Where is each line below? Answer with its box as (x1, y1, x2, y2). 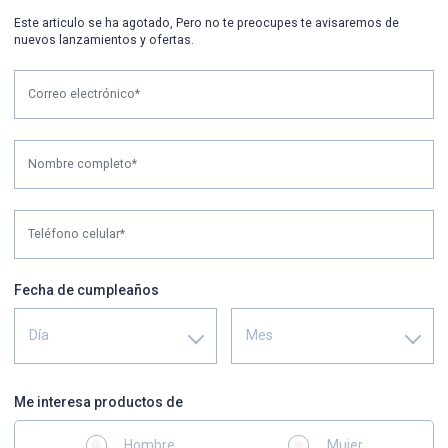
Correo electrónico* (28, 86, 140, 101)
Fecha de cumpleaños (14, 281, 159, 298)
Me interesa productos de (14, 393, 183, 410)
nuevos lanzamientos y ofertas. (14, 32, 194, 47)
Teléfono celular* (28, 226, 125, 241)
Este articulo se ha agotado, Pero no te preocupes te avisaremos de (14, 15, 399, 30)
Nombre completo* (28, 156, 137, 171)
